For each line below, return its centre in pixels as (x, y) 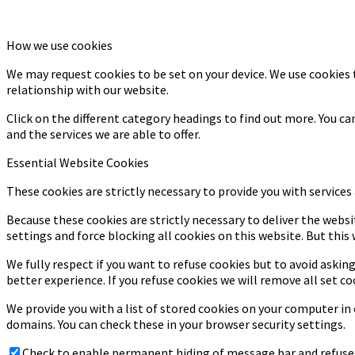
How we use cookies (59, 46)
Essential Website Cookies (78, 163)
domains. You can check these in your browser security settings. (176, 324)
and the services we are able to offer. (103, 134)
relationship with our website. (88, 90)
